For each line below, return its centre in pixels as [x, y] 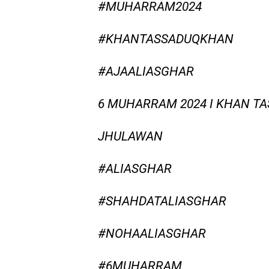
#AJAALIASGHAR [146, 71]
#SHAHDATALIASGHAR [162, 201]
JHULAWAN [131, 136]
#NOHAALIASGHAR [152, 233]
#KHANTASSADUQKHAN [166, 39]
